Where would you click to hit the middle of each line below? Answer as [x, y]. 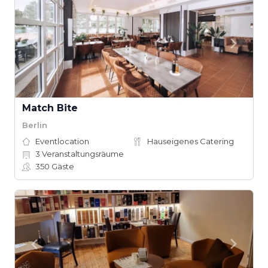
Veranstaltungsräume [82, 154]
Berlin [35, 125]
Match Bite [50, 108]
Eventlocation [62, 141]
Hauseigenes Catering [191, 141]
